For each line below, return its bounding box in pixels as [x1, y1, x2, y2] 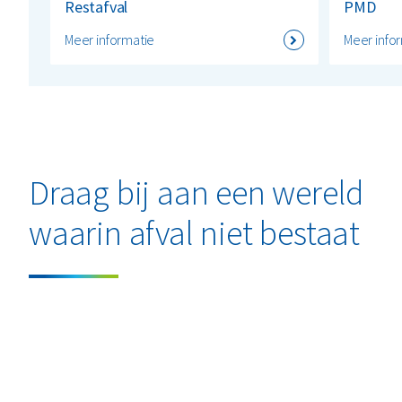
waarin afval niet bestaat [29, 212, 360, 255]
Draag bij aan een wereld [29, 171, 365, 214]
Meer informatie [65, 31, 155, 49]
